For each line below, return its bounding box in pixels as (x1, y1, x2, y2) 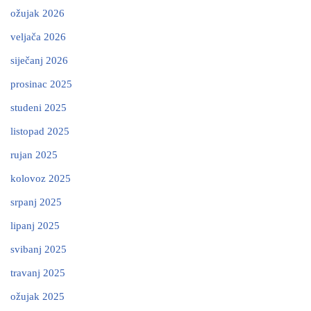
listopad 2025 (10, 126, 69, 137)
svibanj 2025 (10, 244, 67, 255)
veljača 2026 (10, 31, 66, 42)
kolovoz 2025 (10, 173, 71, 184)
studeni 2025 (10, 102, 67, 113)
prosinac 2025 (10, 78, 72, 90)
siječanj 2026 (10, 55, 68, 66)
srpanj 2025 (10, 196, 62, 208)
